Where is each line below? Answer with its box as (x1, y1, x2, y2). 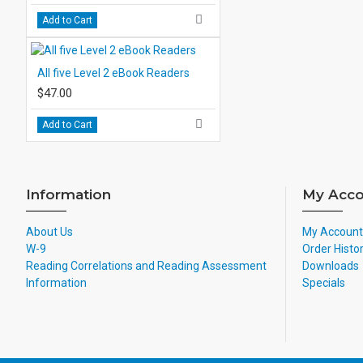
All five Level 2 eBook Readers (37, 66, 190, 79)
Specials (302, 276, 345, 289)
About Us (26, 225, 73, 238)
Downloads (302, 259, 359, 272)
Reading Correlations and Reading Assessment (26, 259, 267, 272)
